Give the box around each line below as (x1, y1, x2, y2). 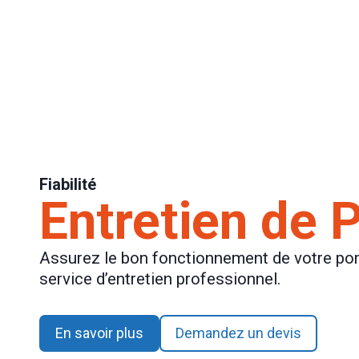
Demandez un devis (175, 325, 301, 341)
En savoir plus (55, 325, 143, 341)
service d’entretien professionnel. (39, 268, 281, 288)
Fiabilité (39, 174, 96, 194)
